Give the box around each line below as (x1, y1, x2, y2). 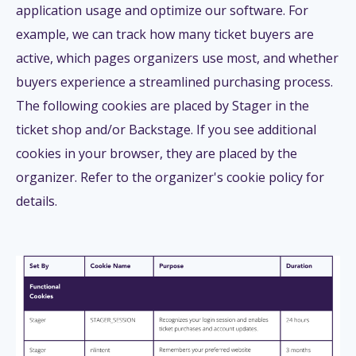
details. (16, 192, 57, 210)
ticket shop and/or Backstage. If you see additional (16, 120, 316, 138)
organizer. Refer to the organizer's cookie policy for (16, 168, 324, 186)
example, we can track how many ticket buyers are (16, 25, 314, 43)
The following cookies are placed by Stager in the (16, 96, 309, 114)
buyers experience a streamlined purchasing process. (16, 72, 333, 91)
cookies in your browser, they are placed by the (16, 144, 297, 162)
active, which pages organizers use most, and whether (16, 48, 339, 67)
